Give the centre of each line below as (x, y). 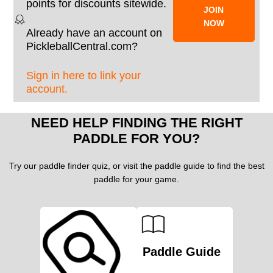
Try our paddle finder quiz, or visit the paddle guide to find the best (136, 166)
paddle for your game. (136, 179)
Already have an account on (94, 33)
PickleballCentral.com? (82, 46)
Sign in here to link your (84, 76)
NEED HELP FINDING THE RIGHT (136, 123)
